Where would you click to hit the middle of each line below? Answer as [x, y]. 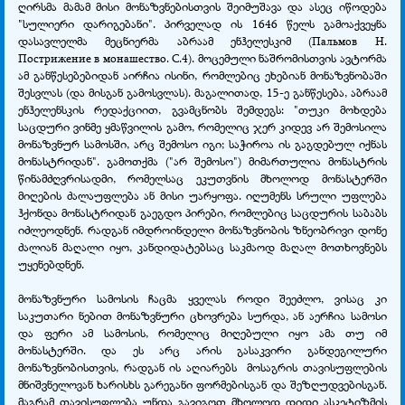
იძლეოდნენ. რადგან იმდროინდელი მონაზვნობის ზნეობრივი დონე [202, 229]
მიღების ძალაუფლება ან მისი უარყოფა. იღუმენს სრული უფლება [202, 195]
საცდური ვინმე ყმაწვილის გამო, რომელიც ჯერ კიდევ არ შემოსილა [202, 126]
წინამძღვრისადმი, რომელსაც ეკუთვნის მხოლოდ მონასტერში [202, 178]
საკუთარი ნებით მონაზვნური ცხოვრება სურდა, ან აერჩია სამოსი [202, 315]
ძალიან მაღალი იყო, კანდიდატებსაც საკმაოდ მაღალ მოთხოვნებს [202, 246]
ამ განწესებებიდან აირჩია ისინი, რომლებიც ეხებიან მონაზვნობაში [202, 75]
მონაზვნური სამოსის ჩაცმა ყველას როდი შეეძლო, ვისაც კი [202, 298]
